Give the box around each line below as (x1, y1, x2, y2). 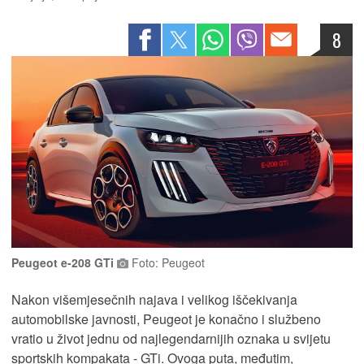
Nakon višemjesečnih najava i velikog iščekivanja (11, 290, 297, 310)
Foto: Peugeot (128, 254, 205, 271)
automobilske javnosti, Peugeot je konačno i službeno (11, 310, 321, 329)
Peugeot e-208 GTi (11, 254, 117, 271)
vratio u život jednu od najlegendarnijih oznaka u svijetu (11, 329, 331, 349)
